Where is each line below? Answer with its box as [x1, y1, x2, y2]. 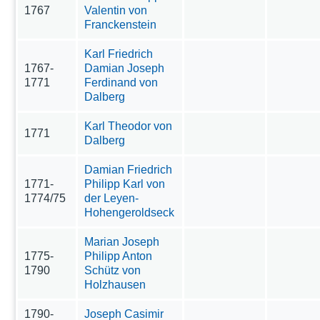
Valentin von [84, 4, 148, 16]
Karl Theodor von [84, 119, 173, 132]
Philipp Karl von [84, 177, 166, 190]
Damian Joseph [84, 61, 165, 74]
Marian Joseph [84, 235, 160, 248]
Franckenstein [84, 18, 157, 31]
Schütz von [84, 264, 141, 276]
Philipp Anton [84, 249, 153, 262]
